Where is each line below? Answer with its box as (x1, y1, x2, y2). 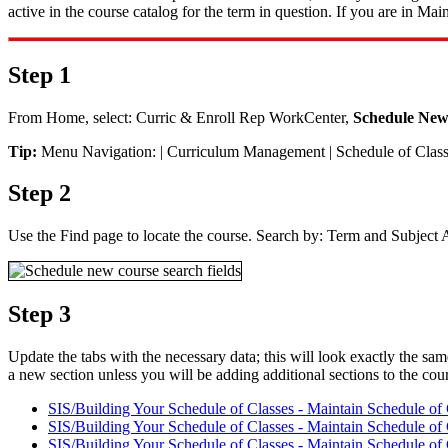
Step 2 (8, 180, 77, 207)
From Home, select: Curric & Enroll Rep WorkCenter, (8, 108, 353, 126)
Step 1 (8, 61, 77, 88)
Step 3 (8, 301, 71, 328)
